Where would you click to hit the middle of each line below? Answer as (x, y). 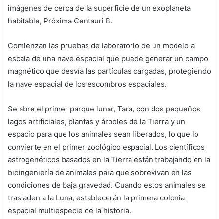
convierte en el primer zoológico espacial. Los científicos (106, 147)
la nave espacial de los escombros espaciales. (87, 84)
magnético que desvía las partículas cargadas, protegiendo (109, 71)
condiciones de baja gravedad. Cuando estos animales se (107, 185)
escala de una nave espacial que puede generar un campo (108, 58)
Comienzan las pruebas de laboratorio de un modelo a (101, 45)
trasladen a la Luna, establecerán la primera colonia (96, 197)
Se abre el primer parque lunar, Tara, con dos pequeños (104, 109)
